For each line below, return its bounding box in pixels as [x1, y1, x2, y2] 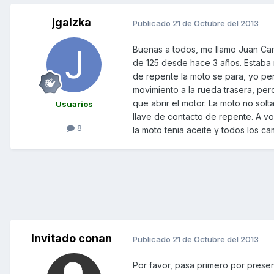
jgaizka [52, 16, 91, 29]
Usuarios [55, 99, 93, 109]
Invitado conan [31, 232, 112, 245]
